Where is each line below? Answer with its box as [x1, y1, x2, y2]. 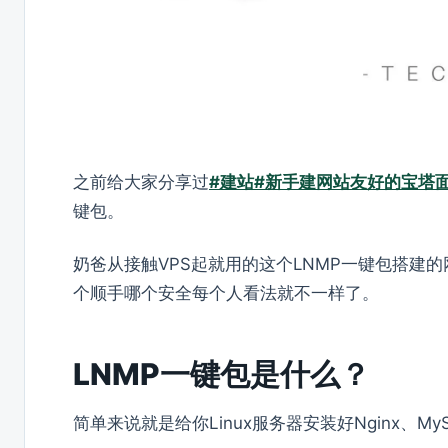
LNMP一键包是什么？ [73, 356, 370, 393]
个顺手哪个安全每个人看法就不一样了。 [73, 283, 379, 304]
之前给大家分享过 [73, 172, 209, 193]
